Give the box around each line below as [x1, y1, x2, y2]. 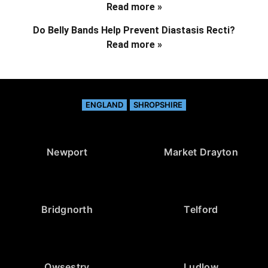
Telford [184, 203, 218, 216]
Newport [46, 146, 88, 159]
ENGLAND [86, 100, 123, 110]
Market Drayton [163, 146, 239, 159]
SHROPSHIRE [133, 100, 182, 110]
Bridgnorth [41, 203, 93, 216]
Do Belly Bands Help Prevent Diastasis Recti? [33, 25, 235, 36]
